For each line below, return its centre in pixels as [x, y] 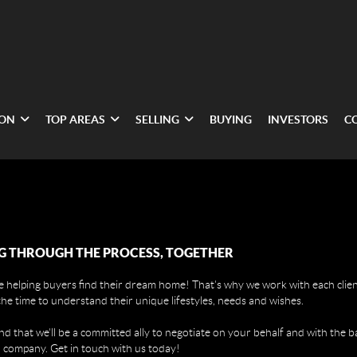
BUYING [231, 119]
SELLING [158, 119]
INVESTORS [298, 119]
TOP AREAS [76, 119]
